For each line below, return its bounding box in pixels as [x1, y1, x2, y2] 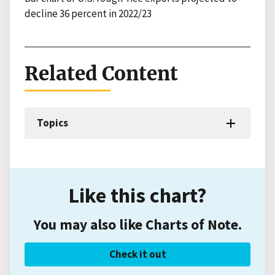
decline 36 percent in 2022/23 [25, 7, 152, 21]
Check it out [109, 247, 166, 261]
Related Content [25, 61, 178, 87]
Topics [37, 116, 68, 130]
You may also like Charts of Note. [33, 215, 242, 234]
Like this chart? [68, 182, 207, 209]
